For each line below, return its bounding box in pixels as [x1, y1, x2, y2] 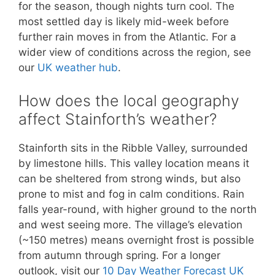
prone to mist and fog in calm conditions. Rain [18, 187, 244, 200]
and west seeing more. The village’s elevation [18, 218, 242, 231]
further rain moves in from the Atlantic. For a [18, 31, 236, 43]
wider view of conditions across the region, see [18, 46, 251, 58]
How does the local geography [18, 91, 239, 110]
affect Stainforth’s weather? [18, 109, 217, 128]
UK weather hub [37, 61, 118, 74]
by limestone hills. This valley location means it [18, 157, 249, 169]
